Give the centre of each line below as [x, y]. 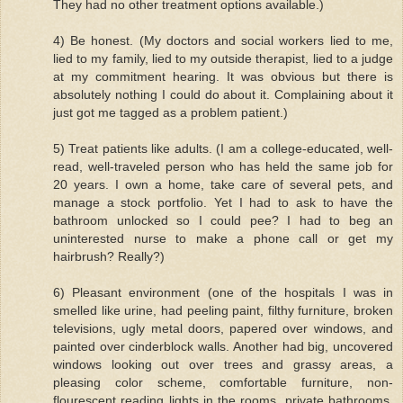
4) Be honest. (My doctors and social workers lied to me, [223, 40]
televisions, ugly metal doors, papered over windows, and [223, 328]
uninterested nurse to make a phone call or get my [223, 238]
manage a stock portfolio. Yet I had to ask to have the [223, 202]
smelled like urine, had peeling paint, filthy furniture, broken [223, 310]
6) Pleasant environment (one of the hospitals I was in [223, 292]
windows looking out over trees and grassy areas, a [223, 364]
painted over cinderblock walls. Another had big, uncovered [223, 346]
